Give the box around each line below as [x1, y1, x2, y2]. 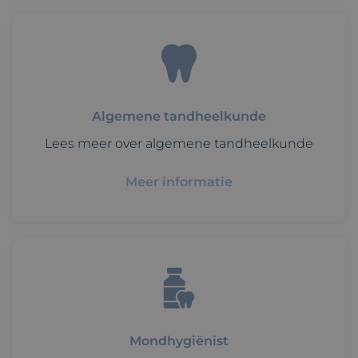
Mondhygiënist [129, 333, 229, 348]
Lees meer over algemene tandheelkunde [45, 136, 313, 151]
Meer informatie [125, 174, 233, 189]
